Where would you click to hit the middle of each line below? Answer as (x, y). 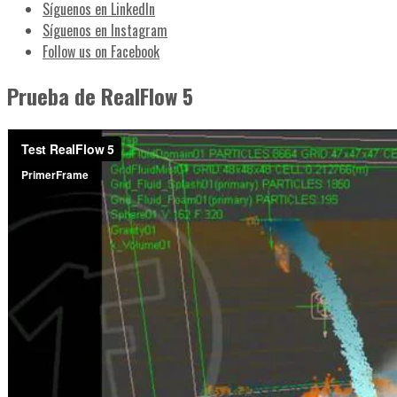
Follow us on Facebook (101, 52)
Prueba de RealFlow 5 (100, 96)
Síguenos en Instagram (105, 31)
